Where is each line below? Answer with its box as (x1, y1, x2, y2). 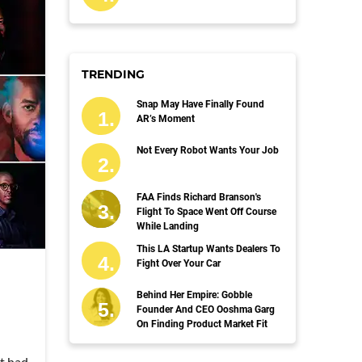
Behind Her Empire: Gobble (136, 289, 252, 301)
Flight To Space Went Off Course (136, 205, 276, 217)
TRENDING (82, 66, 145, 82)
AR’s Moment (136, 112, 195, 124)
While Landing (136, 220, 199, 232)
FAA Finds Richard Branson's (136, 191, 261, 203)
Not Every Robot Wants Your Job (136, 145, 279, 157)
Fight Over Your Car (136, 257, 221, 269)
